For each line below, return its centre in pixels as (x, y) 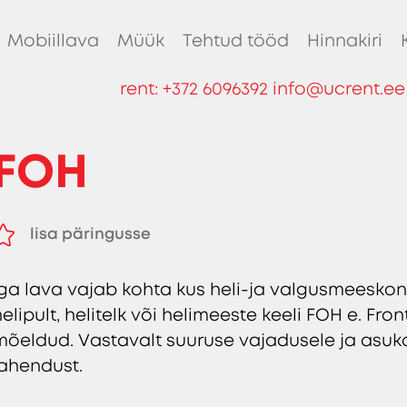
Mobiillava (53, 41)
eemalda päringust (107, 250)
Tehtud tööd (235, 41)
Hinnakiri (344, 41)
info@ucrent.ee (338, 89)
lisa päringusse (91, 233)
